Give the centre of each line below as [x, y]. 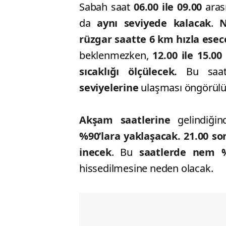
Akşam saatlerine [129, 120]
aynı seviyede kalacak [154, 23]
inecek [95, 152]
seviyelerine [109, 88]
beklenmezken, [114, 55]
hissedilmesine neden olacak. [146, 168]
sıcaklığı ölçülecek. [128, 72]
